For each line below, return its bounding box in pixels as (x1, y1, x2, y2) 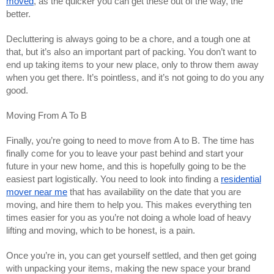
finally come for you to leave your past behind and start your (6, 148, 243, 158)
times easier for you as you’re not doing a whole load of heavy (6, 212, 251, 223)
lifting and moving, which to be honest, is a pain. (6, 225, 195, 235)
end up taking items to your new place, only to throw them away (6, 59, 259, 70)
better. (6, 9, 31, 19)
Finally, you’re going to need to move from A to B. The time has (6, 135, 254, 146)
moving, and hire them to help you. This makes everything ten (6, 199, 251, 210)
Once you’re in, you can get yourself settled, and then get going (6, 250, 256, 261)
